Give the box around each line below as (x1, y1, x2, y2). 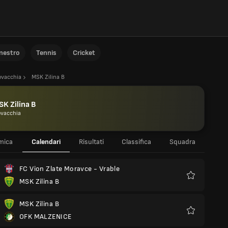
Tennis (36, 48, 56, 57)
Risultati (78, 137, 104, 146)
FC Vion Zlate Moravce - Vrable (19, 164, 120, 173)
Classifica (122, 137, 151, 146)
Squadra (169, 137, 195, 146)
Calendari (32, 137, 61, 146)
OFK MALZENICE (19, 212, 72, 221)
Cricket (73, 48, 95, 57)
